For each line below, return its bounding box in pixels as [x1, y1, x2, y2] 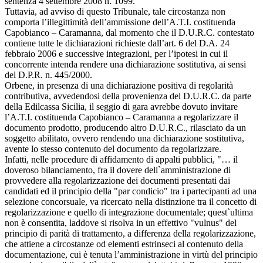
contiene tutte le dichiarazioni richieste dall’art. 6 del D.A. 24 [5, 38, 230, 48]
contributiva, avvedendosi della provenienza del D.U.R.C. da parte [5, 90, 251, 101]
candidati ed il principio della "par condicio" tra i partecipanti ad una [5, 186, 257, 196]
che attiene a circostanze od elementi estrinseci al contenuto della [5, 238, 243, 249]
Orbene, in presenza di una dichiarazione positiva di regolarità [5, 80, 233, 90]
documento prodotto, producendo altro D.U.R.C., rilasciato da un [5, 122, 246, 133]
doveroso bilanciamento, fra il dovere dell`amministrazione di [5, 164, 231, 175]
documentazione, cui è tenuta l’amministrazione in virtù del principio [5, 249, 258, 259]
